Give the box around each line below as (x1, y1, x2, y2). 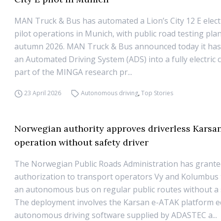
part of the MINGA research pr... (14, 66, 133, 77)
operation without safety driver (14, 136, 149, 148)
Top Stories (141, 88, 173, 97)
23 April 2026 (24, 88, 62, 97)
